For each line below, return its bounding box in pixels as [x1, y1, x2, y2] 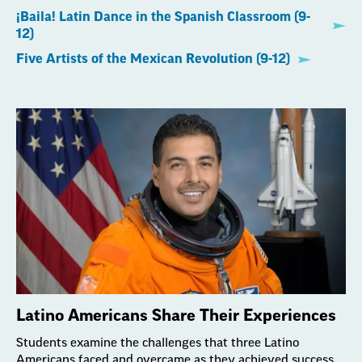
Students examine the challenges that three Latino [16, 336, 299, 349]
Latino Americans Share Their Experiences [16, 307, 336, 324]
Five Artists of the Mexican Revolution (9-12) [16, 53, 290, 65]
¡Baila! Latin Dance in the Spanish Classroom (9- [16, 11, 310, 23]
